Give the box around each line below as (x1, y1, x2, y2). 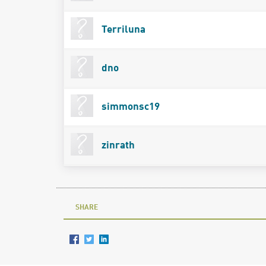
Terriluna (99, 24, 145, 35)
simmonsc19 (99, 102, 160, 112)
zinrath (99, 140, 135, 151)
